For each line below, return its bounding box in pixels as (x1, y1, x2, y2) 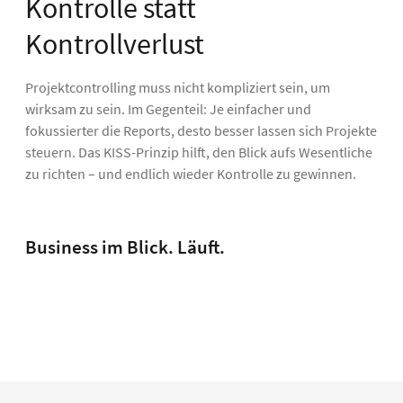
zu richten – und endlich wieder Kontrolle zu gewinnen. (25, 164, 356, 183)
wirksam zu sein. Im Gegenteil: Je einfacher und (25, 99, 311, 118)
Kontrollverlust (25, 25, 204, 62)
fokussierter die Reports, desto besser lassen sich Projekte (25, 121, 377, 139)
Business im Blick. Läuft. (25, 235, 225, 259)
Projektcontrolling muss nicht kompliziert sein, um (25, 77, 330, 96)
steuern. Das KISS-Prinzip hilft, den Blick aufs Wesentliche (25, 142, 372, 161)
